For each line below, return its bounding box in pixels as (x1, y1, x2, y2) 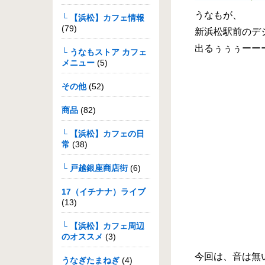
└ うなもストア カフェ (62, 47, 147, 57)
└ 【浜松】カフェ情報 (62, 13, 144, 22)
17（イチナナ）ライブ (62, 187, 146, 196)
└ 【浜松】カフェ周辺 (62, 221, 144, 231)
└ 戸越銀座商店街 (62, 163, 128, 173)
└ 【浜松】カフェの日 (62, 129, 144, 138)
